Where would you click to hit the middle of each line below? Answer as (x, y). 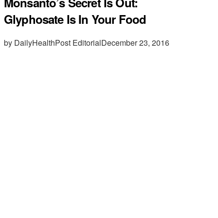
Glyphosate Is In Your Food (75, 19)
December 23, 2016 (135, 42)
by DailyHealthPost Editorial (53, 42)
